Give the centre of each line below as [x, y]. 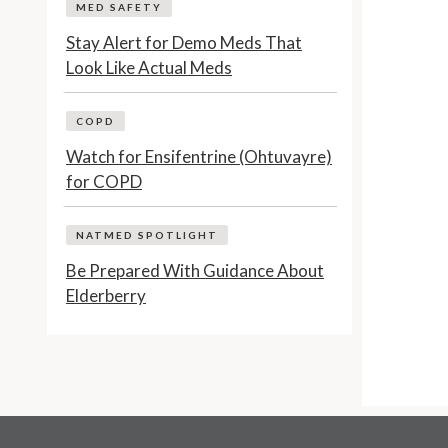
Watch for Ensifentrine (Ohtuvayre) [199, 156]
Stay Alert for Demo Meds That [184, 42]
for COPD [104, 181]
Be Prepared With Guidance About [195, 270]
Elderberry [106, 295]
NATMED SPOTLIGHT [147, 234]
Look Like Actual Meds [149, 67]
